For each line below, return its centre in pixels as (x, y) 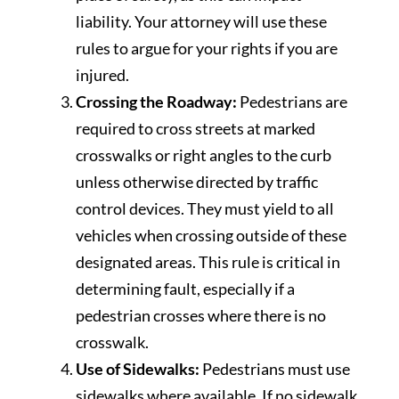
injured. (102, 74)
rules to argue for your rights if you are (207, 48)
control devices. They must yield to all (205, 208)
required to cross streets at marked (195, 128)
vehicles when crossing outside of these (211, 235)
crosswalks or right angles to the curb (204, 155)
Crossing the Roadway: (156, 101)
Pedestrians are (292, 101)
